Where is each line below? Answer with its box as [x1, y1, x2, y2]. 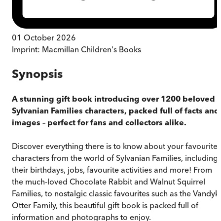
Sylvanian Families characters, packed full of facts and [12, 105, 220, 115]
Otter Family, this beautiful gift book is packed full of [12, 200, 198, 210]
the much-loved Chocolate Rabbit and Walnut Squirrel [12, 176, 205, 186]
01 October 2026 [12, 32, 76, 42]
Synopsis [12, 66, 63, 81]
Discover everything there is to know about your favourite [12, 141, 218, 151]
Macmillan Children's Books [42, 44, 141, 54]
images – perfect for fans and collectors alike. [12, 117, 186, 127]
